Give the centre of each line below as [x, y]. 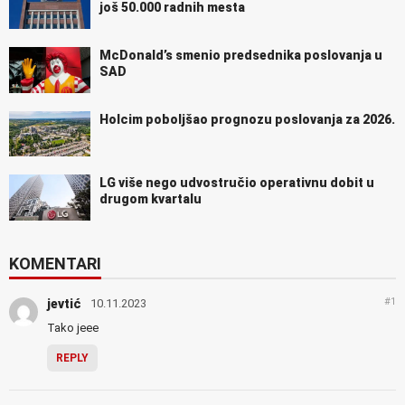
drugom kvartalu [151, 199]
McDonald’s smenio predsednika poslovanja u [241, 55]
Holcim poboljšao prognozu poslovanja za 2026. [247, 119]
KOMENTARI [55, 264]
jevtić [64, 304]
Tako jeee [73, 328]
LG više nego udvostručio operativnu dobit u [237, 183]
